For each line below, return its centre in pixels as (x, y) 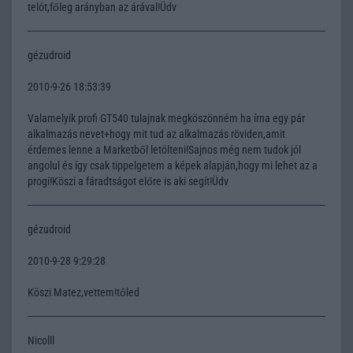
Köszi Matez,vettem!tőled (84, 292)
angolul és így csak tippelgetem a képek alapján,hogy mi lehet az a (173, 165)
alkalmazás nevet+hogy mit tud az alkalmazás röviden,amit (156, 134)
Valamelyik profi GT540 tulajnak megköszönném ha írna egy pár (166, 118)
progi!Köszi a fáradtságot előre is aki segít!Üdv (128, 181)
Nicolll (41, 340)
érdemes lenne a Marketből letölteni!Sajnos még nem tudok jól (164, 149)
